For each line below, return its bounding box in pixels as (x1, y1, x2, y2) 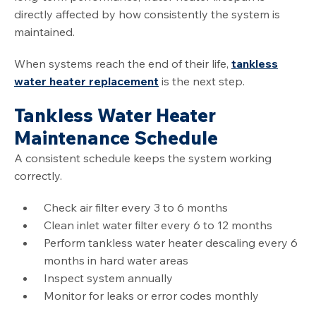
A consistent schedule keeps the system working (14, 151, 272, 166)
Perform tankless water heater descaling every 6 (44, 236, 298, 250)
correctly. (14, 169, 62, 183)
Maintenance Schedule (14, 126, 218, 150)
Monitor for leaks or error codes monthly (44, 288, 259, 303)
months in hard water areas (44, 253, 188, 268)
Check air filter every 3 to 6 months (44, 200, 228, 215)
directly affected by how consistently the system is (14, 7, 280, 22)
